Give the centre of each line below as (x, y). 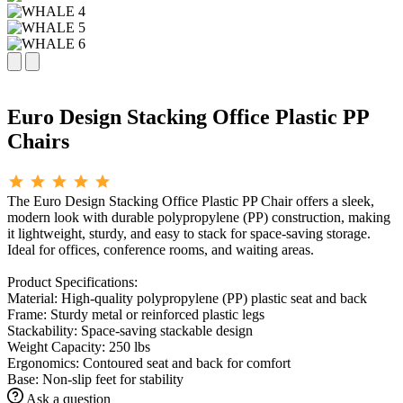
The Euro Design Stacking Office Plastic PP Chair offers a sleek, (191, 201)
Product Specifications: (72, 282)
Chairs (38, 141)
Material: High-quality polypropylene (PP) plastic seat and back (187, 298)
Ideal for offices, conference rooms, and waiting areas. (161, 249)
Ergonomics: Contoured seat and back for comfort (149, 363)
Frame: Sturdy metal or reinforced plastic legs (136, 314)
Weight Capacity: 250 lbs (79, 346)
